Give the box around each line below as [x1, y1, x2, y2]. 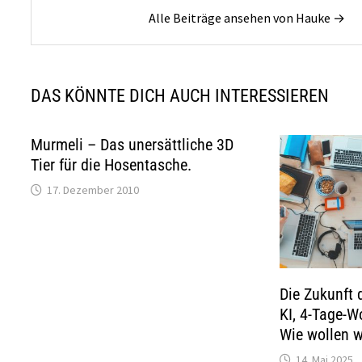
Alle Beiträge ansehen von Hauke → [149, 10, 346, 26]
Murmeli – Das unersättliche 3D [31, 135, 234, 154]
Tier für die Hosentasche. [31, 155, 192, 175]
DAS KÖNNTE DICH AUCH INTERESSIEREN [31, 86, 330, 106]
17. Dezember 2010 [47, 183, 140, 197]
